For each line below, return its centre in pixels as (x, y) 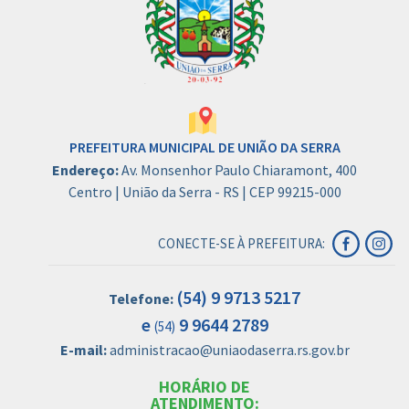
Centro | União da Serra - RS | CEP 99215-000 (204, 192)
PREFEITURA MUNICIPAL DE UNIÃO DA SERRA (204, 147)
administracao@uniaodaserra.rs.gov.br (229, 350)
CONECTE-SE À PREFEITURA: (241, 243)
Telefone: (142, 299)
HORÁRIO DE (204, 387)
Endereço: (87, 170)
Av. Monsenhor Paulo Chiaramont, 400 (239, 170)
